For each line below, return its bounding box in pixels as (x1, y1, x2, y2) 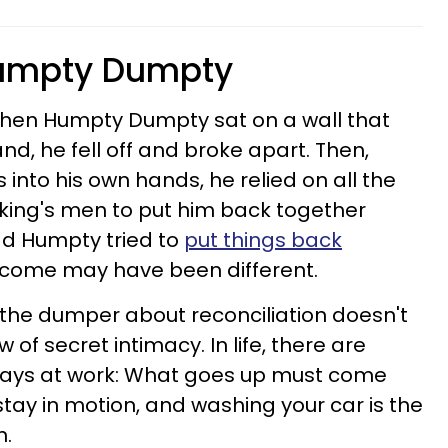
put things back (184, 226, 342, 254)
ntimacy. (118, 331, 210, 359)
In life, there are (210, 331, 366, 359)
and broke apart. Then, (138, 136, 369, 164)
